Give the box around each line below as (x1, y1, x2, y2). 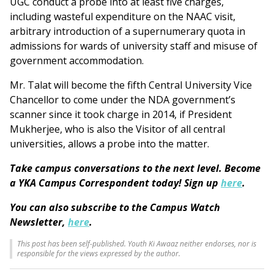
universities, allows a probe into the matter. (10, 137, 209, 151)
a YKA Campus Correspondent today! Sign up (10, 176, 221, 190)
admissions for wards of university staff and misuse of (10, 39, 257, 53)
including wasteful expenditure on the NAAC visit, (10, 10, 235, 24)
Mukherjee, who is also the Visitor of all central (10, 122, 225, 136)
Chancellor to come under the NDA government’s (10, 93, 235, 107)
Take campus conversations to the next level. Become (10, 161, 261, 176)
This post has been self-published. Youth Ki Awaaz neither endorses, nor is (17, 239, 256, 250)
